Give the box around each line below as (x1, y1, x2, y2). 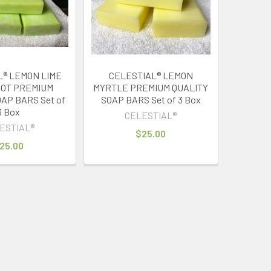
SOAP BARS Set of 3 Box (100, 93, 201, 105)
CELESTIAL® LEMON (108, 69, 193, 81)
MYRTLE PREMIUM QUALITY (93, 81, 209, 93)
